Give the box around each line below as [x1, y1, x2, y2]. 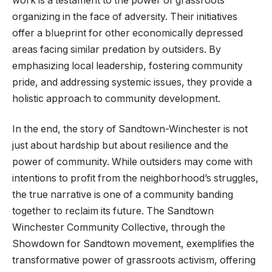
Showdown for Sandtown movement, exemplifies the [12, 237, 254, 250]
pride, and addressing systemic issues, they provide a [12, 76, 252, 89]
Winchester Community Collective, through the [12, 221, 225, 233]
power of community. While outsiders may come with [12, 155, 253, 168]
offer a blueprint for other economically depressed [12, 27, 243, 39]
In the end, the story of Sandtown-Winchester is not [12, 123, 248, 135]
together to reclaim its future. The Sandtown [12, 205, 214, 217]
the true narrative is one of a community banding [12, 188, 233, 200]
